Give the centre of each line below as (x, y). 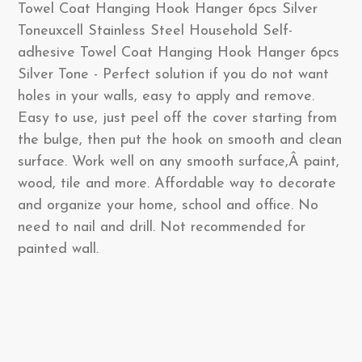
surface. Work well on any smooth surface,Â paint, (179, 162)
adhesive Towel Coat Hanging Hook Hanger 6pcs (179, 53)
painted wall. (58, 249)
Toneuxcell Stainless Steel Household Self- (155, 31)
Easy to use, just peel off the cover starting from (177, 118)
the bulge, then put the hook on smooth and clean (180, 140)
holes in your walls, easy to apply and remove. (166, 97)
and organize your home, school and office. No (168, 206)
